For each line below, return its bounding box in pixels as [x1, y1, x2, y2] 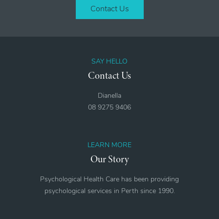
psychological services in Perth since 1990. [44, 187, 175, 195]
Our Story [90, 152, 129, 166]
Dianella [98, 92, 121, 100]
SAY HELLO [91, 58, 128, 66]
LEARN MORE [88, 141, 131, 149]
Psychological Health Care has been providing [40, 175, 179, 183]
